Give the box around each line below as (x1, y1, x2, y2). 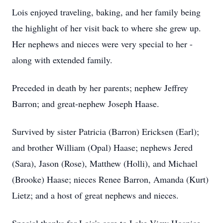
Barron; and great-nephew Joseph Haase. (12, 98, 159, 110)
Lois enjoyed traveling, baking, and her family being (12, 6, 201, 18)
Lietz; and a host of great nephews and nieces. (12, 189, 179, 201)
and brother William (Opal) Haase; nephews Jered (12, 141, 193, 153)
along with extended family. (12, 54, 112, 66)
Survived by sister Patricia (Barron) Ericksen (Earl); (12, 125, 199, 137)
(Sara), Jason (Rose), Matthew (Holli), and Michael (12, 157, 198, 169)
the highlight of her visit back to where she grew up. (12, 22, 201, 34)
